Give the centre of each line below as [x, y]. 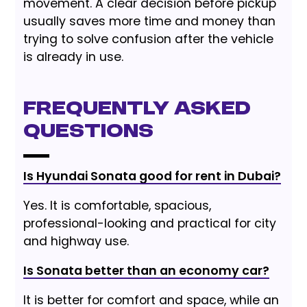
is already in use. [74, 57]
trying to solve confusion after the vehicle [149, 39]
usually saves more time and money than [150, 21]
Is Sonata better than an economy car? [147, 270]
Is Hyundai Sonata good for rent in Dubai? [152, 176]
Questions [89, 132]
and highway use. [76, 241]
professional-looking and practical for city [150, 223]
